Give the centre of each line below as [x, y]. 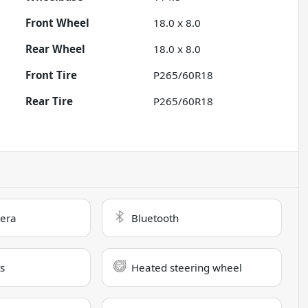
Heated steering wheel [187, 268]
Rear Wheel [56, 49]
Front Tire [52, 75]
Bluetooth [155, 218]
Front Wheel [58, 23]
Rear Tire [49, 101]
